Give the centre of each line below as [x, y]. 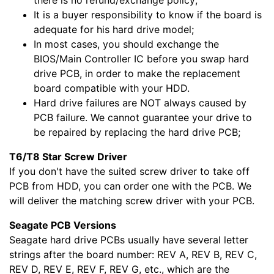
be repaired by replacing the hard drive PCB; [137, 132]
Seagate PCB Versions [63, 225]
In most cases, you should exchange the [126, 44]
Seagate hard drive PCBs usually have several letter [129, 239]
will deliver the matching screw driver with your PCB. [132, 200]
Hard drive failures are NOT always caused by [140, 102]
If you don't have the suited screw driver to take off [129, 171]
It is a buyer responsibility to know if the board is [148, 14]
